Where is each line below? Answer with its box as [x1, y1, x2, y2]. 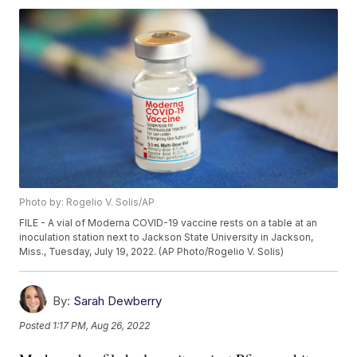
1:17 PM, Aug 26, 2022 [53, 319, 151, 331]
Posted [19, 319, 53, 331]
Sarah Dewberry [73, 292, 163, 308]
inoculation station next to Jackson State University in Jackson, [19, 230, 314, 243]
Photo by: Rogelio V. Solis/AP [19, 195, 155, 208]
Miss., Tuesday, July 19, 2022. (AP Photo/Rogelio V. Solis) [19, 245, 284, 257]
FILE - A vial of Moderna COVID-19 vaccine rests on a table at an [19, 216, 318, 229]
